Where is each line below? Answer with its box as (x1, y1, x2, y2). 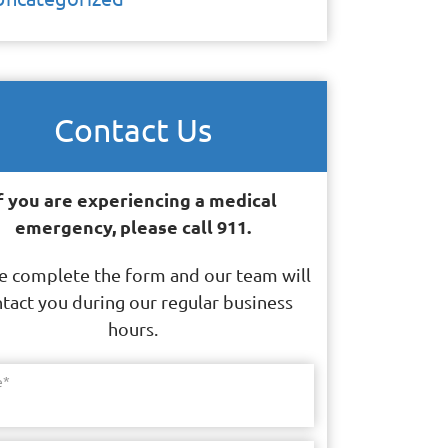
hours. (108, 318, 159, 340)
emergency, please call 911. (15, 214, 252, 238)
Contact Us (54, 109, 213, 149)
